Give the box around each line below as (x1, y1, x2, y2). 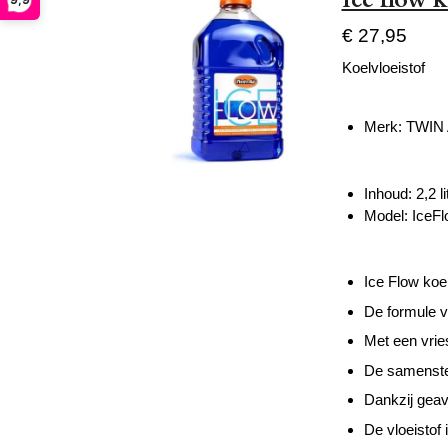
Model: (364, 206, 412, 224)
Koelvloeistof (341, 59, 425, 77)
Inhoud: (364, 184, 416, 202)
